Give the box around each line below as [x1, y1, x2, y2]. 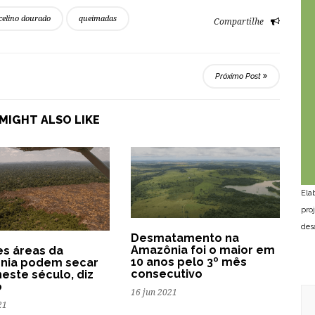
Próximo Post [215, 71, 263, 81]
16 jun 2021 [131, 287, 177, 297]
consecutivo [131, 266, 202, 281]
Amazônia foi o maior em [131, 243, 275, 257]
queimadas [79, 13, 117, 23]
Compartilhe [214, 16, 264, 27]
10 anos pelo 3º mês [131, 255, 247, 269]
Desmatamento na [131, 231, 239, 245]
